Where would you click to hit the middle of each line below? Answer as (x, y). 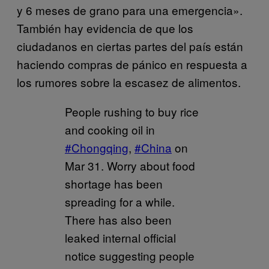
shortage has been (114, 183)
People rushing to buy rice (132, 111)
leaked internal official (120, 237)
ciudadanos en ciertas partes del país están (130, 46)
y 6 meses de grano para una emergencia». (130, 10)
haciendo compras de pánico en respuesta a (132, 64)
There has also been (118, 219)
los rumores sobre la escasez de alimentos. (129, 82)
